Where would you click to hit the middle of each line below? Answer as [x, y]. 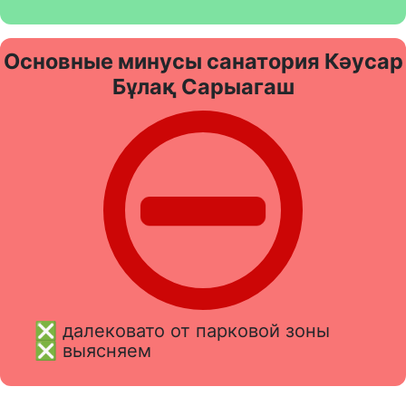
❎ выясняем [90, 350]
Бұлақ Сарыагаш [203, 86]
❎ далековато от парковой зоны [179, 330]
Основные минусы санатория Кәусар [203, 61]
